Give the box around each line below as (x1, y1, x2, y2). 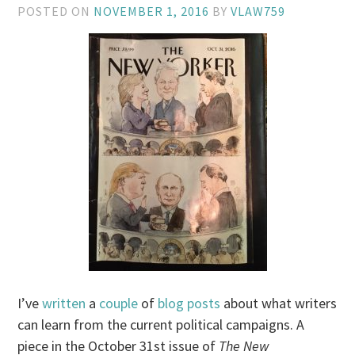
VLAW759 (231, 3, 286, 20)
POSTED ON (17, 3, 94, 20)
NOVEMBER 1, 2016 (94, 3, 210, 20)
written (42, 294, 86, 313)
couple (99, 294, 139, 313)
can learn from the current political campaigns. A (17, 315, 305, 334)
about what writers (220, 294, 338, 313)
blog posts (158, 294, 221, 313)
